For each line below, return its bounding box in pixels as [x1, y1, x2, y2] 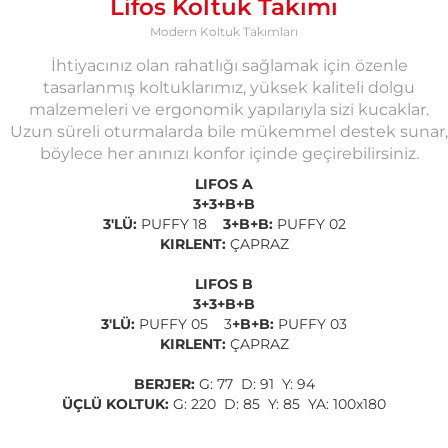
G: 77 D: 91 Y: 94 [194, 374, 315, 393]
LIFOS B [195, 274, 253, 293]
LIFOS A [195, 174, 253, 193]
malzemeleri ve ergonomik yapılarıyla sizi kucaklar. [29, 99, 429, 119]
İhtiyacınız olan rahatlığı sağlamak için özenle [50, 55, 408, 75]
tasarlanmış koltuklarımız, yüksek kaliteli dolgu [43, 77, 415, 97]
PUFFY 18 [136, 214, 223, 233]
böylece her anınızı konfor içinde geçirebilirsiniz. [39, 143, 419, 163]
